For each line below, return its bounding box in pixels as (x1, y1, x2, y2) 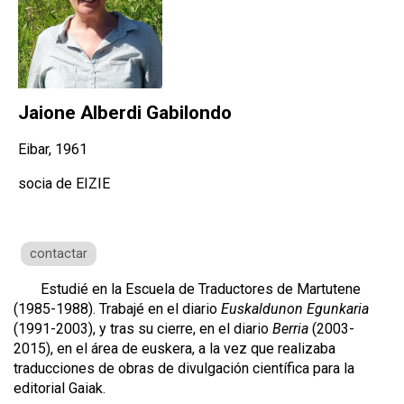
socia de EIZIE (18, 175, 110, 193)
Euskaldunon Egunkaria (221, 300, 369, 318)
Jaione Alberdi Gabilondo (18, 102, 232, 124)
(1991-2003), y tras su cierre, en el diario (14, 320, 272, 338)
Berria (272, 320, 308, 338)
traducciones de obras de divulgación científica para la (14, 360, 354, 378)
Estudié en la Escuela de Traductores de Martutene (41, 280, 361, 298)
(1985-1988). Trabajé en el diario (14, 300, 221, 318)
